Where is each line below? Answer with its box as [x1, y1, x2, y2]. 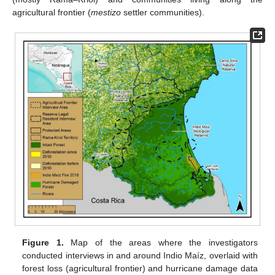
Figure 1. [22, 237, 64, 247]
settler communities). [121, 7, 204, 17]
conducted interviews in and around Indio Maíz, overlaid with [22, 250, 258, 260]
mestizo [91, 7, 121, 17]
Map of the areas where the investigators [63, 237, 258, 247]
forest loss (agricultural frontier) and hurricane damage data [22, 263, 258, 273]
